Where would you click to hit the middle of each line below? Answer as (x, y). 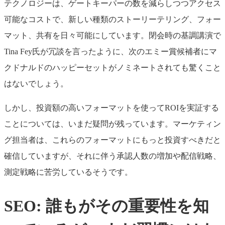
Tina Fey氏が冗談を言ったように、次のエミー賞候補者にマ (110, 51)
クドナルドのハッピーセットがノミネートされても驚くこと (113, 67)
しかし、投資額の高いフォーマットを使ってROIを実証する (111, 107)
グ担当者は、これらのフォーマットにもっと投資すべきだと (113, 140)
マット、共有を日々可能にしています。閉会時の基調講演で (113, 35)
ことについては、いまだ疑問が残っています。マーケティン (113, 124)
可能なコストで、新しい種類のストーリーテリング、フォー (113, 19)
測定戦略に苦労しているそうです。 (68, 172)
